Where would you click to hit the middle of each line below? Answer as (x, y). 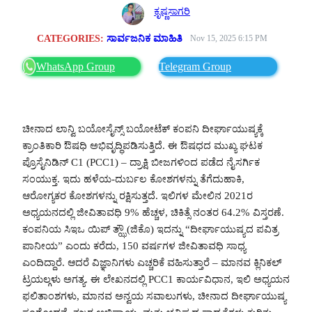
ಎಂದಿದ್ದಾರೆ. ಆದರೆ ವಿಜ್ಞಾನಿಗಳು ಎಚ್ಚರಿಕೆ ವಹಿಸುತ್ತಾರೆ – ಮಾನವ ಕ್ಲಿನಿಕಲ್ (152, 262)
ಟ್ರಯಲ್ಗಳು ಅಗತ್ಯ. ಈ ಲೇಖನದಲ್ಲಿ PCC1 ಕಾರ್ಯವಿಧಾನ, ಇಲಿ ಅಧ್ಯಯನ (156, 279)
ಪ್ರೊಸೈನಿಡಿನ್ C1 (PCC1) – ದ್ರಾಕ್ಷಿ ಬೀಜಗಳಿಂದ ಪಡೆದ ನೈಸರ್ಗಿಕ (141, 162)
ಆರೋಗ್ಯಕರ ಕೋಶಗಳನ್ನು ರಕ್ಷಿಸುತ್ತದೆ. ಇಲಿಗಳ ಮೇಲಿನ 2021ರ (138, 195)
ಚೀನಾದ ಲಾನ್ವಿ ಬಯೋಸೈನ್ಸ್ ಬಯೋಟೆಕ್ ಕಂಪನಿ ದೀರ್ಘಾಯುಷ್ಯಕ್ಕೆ (143, 128)
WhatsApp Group (76, 66)
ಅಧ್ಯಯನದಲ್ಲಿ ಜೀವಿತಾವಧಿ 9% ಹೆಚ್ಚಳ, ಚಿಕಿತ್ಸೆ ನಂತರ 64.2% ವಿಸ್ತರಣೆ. (153, 212)
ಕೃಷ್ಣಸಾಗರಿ (172, 11)
